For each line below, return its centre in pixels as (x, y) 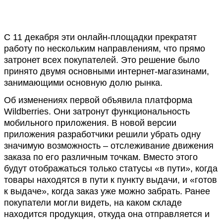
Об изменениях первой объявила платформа (98, 100)
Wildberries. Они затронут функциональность (97, 111)
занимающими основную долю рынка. (83, 83)
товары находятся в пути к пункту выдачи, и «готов (111, 180)
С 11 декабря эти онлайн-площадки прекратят (100, 37)
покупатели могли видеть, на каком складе (93, 203)
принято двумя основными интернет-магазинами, (107, 71)
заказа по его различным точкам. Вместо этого (101, 157)
